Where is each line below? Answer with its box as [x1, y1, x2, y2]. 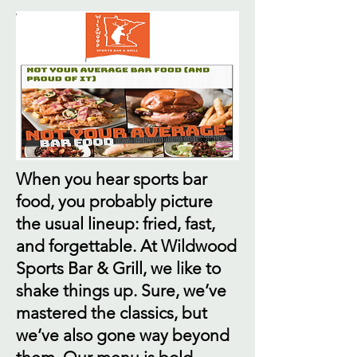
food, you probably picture [16, 191, 213, 211]
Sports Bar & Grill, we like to [16, 258, 221, 278]
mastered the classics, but [16, 303, 207, 323]
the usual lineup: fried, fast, [16, 214, 215, 233]
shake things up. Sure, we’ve [16, 280, 226, 300]
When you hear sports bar [16, 169, 207, 189]
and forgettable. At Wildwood [16, 236, 237, 256]
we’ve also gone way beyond [16, 325, 229, 345]
